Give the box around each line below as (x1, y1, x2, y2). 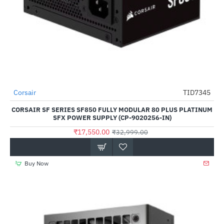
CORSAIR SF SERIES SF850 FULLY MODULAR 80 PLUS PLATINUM (11, 105, 212, 114)
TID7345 (183, 88, 210, 97)
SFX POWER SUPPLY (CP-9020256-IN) (52, 113, 171, 122)
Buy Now (24, 159, 48, 167)
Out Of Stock (12, 87, 42, 117)
